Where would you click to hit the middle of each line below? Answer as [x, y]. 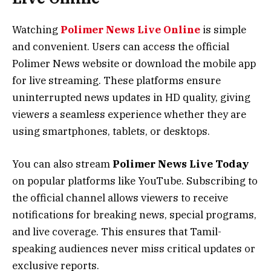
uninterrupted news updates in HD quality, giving [131, 97]
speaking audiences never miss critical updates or [134, 249]
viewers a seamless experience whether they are [129, 114]
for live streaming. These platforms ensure [116, 80]
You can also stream [62, 164]
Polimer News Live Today [181, 164]
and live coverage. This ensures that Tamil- [117, 232]
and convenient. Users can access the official [121, 46]
